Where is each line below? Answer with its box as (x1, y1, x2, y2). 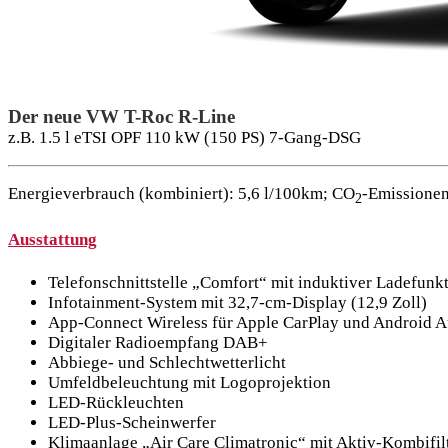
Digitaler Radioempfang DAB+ (48, 332, 268, 352)
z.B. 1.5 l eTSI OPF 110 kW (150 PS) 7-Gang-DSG (8, 128, 361, 148)
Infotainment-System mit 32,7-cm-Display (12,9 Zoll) (48, 292, 427, 312)
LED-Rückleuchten (48, 392, 184, 412)
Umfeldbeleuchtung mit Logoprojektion (48, 372, 331, 392)
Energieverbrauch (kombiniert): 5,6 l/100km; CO (8, 184, 355, 204)
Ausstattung (8, 230, 97, 250)
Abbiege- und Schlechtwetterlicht (48, 352, 286, 372)
